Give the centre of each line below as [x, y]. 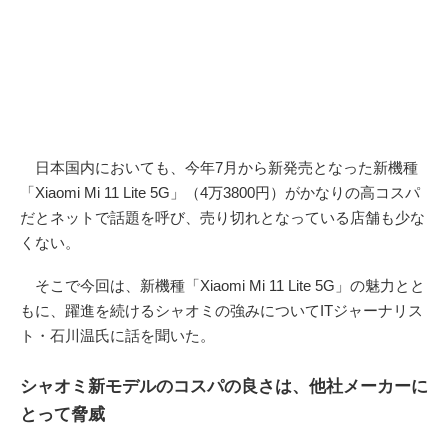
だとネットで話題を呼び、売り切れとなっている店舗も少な [222, 217]
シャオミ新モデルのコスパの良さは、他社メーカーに [224, 387]
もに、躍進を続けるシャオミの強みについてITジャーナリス [221, 310]
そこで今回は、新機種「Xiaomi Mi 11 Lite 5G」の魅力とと [222, 285]
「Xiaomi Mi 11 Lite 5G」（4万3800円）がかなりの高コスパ [220, 192]
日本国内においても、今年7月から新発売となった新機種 [219, 167]
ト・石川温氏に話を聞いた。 [117, 335]
